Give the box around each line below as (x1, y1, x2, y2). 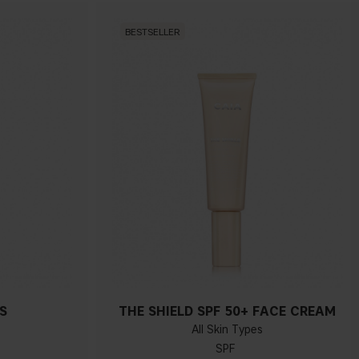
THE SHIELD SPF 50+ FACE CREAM (119, 304, 337, 320)
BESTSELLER (124, 25, 180, 38)
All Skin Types (192, 323, 264, 337)
